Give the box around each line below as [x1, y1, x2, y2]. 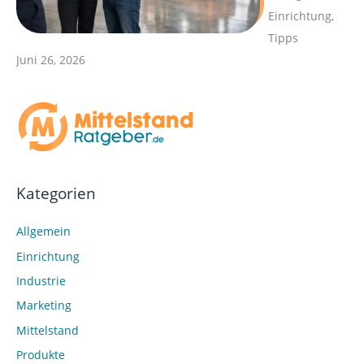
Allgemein [16, 223, 71, 240]
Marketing [16, 297, 71, 314]
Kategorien [16, 183, 96, 204]
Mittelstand [16, 322, 79, 338]
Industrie [16, 272, 66, 288]
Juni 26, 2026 [16, 52, 85, 68]
